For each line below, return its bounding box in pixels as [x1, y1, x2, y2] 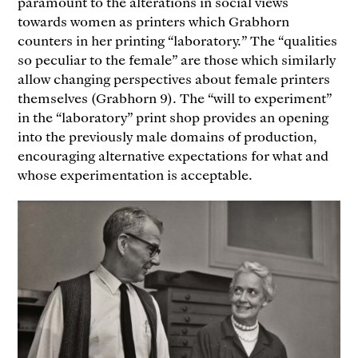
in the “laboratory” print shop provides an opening [18, 107, 329, 125]
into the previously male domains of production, [18, 126, 318, 145]
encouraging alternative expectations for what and [18, 145, 329, 164]
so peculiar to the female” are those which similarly [18, 50, 336, 68]
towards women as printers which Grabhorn [18, 11, 290, 30]
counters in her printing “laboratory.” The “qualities [18, 30, 338, 49]
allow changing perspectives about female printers [18, 69, 331, 87]
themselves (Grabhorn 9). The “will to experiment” [18, 88, 332, 106]
